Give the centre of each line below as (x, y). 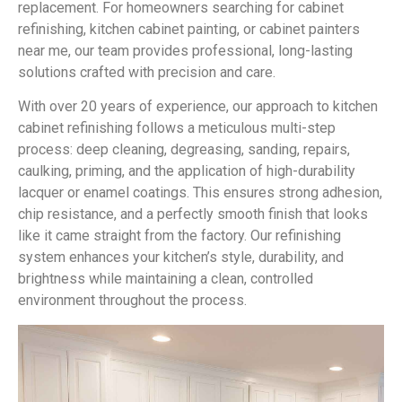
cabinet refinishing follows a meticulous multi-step (177, 128)
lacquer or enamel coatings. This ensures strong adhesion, (200, 193)
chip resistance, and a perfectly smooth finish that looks (193, 214)
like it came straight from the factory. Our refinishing (179, 236)
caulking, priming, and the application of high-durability (187, 171)
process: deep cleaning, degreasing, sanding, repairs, (184, 150)
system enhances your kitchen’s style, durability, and (181, 258)
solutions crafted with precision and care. (147, 72)
